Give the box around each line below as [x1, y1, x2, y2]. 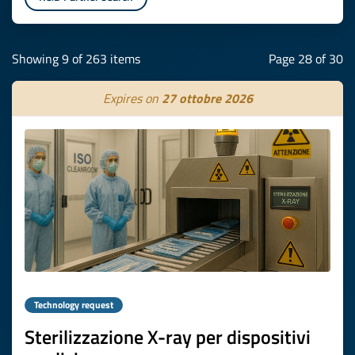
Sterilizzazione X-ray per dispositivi [25, 323, 311, 351]
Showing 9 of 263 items [12, 49, 140, 68]
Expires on [102, 89, 162, 108]
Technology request [34, 297, 113, 312]
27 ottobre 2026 [161, 89, 253, 108]
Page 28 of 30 [269, 49, 343, 68]
